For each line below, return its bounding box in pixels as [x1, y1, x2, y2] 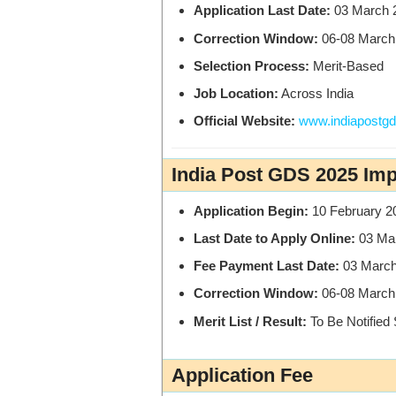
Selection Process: [194, 57, 309, 73]
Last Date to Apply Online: [194, 230, 355, 246]
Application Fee [171, 363, 313, 386]
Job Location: [194, 86, 278, 102]
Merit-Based [309, 57, 384, 73]
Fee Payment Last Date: [194, 258, 339, 274]
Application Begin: [194, 202, 308, 218]
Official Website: [194, 113, 295, 129]
